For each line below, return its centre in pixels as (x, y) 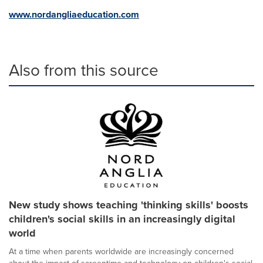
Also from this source (84, 70)
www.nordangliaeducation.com (74, 14)
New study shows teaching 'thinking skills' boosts (129, 205)
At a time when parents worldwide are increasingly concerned (121, 252)
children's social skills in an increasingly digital (122, 219)
